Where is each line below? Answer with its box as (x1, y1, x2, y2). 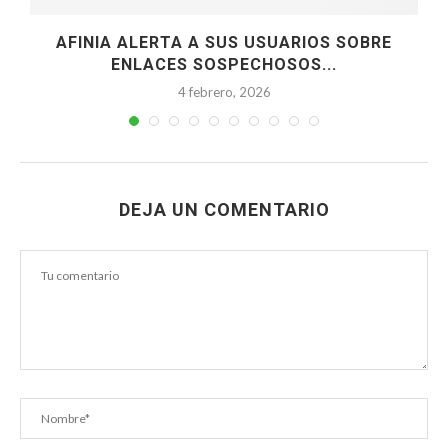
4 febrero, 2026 (177, 83, 271, 100)
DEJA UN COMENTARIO (118, 199, 330, 220)
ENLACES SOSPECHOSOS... (111, 54, 337, 74)
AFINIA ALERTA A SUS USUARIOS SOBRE (56, 32, 392, 52)
